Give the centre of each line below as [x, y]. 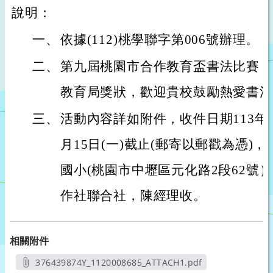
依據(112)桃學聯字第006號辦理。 [160, 40]
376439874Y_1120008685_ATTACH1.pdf [119, 262]
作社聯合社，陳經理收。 [133, 196]
